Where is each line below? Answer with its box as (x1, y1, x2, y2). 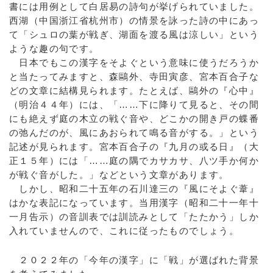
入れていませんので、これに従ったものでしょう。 (9, 225, 239, 236)
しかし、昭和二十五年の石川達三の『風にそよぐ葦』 (9, 183, 259, 194)
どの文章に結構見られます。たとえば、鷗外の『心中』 (9, 85, 259, 96)
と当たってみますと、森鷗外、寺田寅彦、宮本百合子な (9, 71, 259, 82)
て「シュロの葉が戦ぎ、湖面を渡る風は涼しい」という (9, 29, 259, 40)
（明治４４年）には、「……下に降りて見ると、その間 (9, 99, 259, 110)
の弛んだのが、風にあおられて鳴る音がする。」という (9, 127, 259, 138)
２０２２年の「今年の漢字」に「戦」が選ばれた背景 (9, 255, 259, 265)
